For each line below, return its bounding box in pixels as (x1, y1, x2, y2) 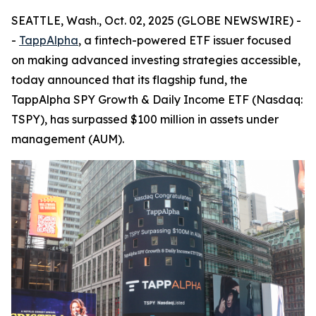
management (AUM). (11, 132, 124, 146)
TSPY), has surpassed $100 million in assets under (11, 112, 279, 126)
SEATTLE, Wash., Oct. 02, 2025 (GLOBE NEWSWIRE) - (11, 13, 301, 28)
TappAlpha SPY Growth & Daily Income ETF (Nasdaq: (11, 92, 303, 107)
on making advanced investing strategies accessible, (11, 53, 300, 67)
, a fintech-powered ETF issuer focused (78, 33, 291, 47)
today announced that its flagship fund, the (11, 73, 248, 87)
